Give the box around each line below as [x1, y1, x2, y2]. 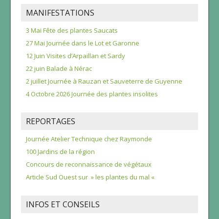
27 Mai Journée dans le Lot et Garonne [25, 38, 139, 47]
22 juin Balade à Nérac [25, 64, 92, 73]
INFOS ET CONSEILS [25, 198, 100, 210]
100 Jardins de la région [25, 147, 95, 156]
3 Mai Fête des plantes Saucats [25, 25, 118, 35]
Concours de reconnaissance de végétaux [25, 159, 152, 169]
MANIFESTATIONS [25, 7, 94, 18]
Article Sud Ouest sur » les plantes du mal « [25, 172, 156, 181]
